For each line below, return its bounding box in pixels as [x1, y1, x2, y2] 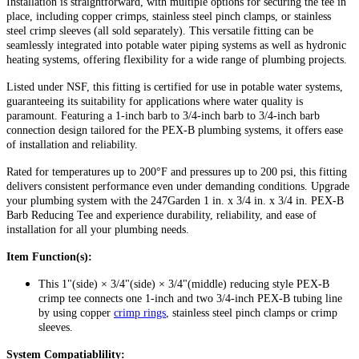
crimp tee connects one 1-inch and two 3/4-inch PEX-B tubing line [38, 292, 342, 305]
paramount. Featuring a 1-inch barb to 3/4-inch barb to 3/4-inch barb [6, 109, 320, 122]
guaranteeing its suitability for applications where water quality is [6, 95, 303, 107]
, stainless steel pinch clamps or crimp [166, 306, 337, 319]
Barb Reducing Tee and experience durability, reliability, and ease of [6, 208, 317, 221]
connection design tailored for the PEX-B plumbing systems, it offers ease [6, 123, 343, 136]
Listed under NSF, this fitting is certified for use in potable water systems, [6, 80, 343, 93]
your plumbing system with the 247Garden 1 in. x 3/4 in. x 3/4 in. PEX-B [6, 194, 344, 207]
